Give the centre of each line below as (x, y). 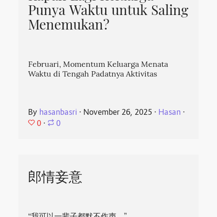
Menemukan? (69, 26)
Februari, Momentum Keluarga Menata (98, 65)
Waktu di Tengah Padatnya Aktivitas (93, 75)
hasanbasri (58, 113)
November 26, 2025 (118, 113)
